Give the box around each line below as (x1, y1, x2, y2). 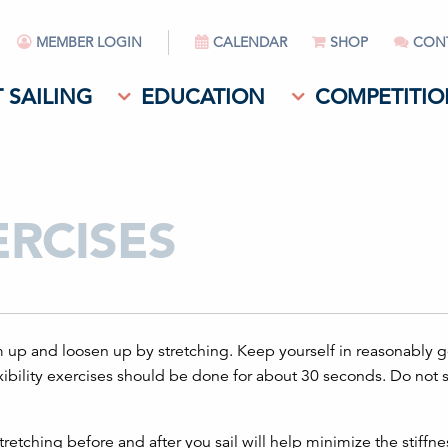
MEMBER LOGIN (36, 33, 143, 51)
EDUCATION (141, 84, 266, 110)
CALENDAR (212, 33, 287, 51)
